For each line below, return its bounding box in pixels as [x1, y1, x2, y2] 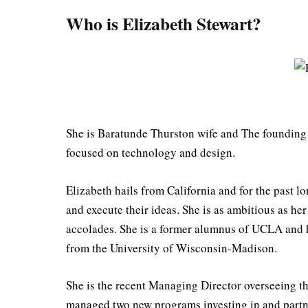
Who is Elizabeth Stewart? [66, 10, 262, 37]
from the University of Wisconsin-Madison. [66, 239, 278, 256]
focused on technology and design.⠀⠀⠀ [66, 144, 261, 161]
